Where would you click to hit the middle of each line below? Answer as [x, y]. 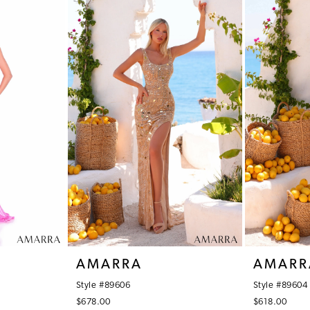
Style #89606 [103, 286]
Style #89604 [281, 286]
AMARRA [109, 265]
